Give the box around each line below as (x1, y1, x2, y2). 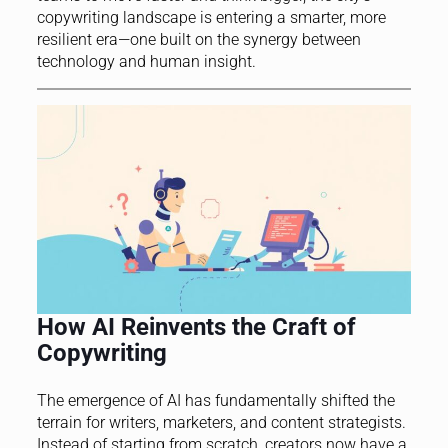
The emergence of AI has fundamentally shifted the (36, 390, 395, 410)
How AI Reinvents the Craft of (36, 312, 356, 341)
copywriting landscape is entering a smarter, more (36, 7, 386, 27)
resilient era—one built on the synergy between (36, 29, 361, 49)
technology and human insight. (36, 51, 256, 71)
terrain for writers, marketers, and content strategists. (36, 412, 406, 432)
